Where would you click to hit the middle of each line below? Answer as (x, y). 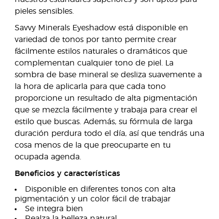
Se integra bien (54, 209)
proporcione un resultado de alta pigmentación (106, 98)
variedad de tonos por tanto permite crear (96, 40)
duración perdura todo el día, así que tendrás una (109, 133)
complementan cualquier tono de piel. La (94, 63)
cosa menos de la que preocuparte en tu (93, 145)
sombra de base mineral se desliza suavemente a (108, 75)
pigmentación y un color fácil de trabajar (93, 199)
